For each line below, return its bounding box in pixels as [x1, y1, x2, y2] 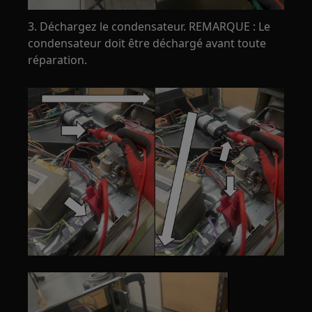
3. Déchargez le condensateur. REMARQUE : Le [28, 18, 271, 34]
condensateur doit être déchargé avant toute [28, 35, 267, 51]
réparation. [28, 52, 88, 68]
